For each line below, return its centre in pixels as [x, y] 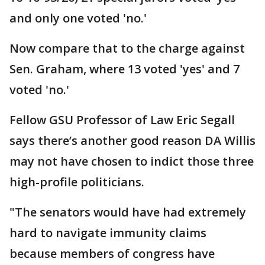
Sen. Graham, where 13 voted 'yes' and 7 [125, 69]
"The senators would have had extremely [128, 212]
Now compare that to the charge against [127, 48]
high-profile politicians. [78, 182]
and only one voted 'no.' [78, 18]
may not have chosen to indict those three [132, 161]
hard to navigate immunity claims [108, 232]
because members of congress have [112, 253]
